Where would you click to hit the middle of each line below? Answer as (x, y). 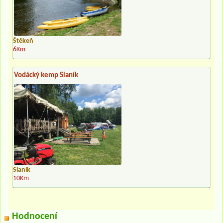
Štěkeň (23, 41)
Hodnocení (35, 217)
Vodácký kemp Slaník (46, 76)
